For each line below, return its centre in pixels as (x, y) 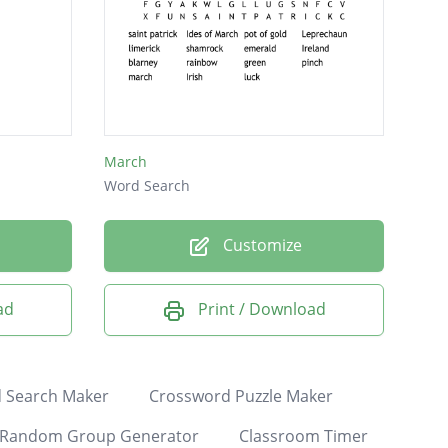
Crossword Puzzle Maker (240, 395)
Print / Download (262, 309)
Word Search (147, 186)
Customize (260, 245)
